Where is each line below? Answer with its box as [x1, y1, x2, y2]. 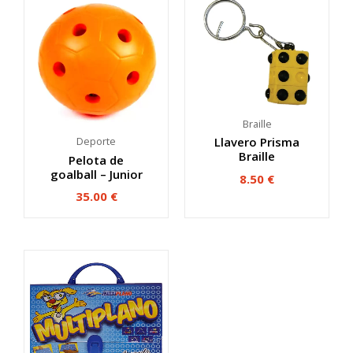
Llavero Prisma [214, 134, 299, 150]
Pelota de [69, 151, 124, 168]
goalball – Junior [50, 165, 143, 182]
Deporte [76, 134, 116, 149]
